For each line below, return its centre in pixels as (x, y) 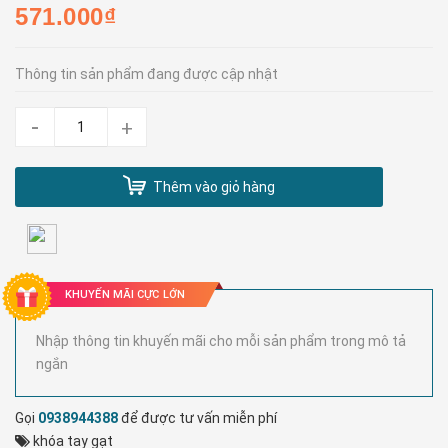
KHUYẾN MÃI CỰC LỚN (125, 295)
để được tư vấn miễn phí (197, 418)
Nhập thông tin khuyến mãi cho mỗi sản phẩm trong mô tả (221, 341)
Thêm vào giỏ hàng (214, 186)
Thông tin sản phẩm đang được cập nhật (146, 74)
